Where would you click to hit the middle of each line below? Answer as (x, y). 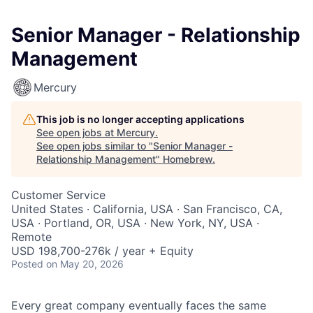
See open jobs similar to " (95, 146)
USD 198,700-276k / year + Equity (102, 251)
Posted (27, 264)
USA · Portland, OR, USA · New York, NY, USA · (135, 223)
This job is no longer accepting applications (140, 119)
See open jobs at (77, 132)
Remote (31, 237)
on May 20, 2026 (85, 264)
